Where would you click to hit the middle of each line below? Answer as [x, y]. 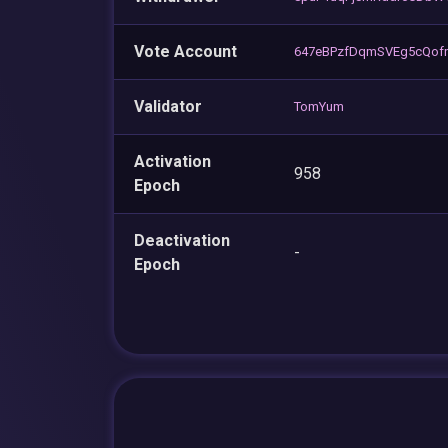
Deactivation [182, 240]
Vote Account [185, 51]
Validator [168, 106]
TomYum [319, 106]
